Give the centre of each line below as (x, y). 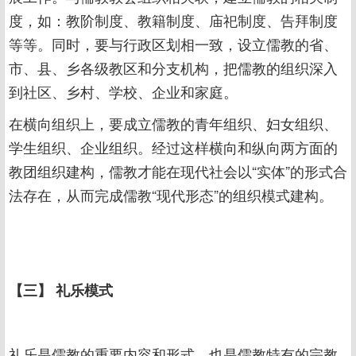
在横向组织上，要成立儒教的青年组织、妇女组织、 (173, 123)
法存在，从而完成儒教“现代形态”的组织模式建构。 (171, 195)
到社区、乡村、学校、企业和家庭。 (123, 91)
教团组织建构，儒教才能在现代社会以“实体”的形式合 (178, 171)
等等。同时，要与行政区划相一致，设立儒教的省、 (173, 44)
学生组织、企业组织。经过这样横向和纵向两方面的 (173, 147)
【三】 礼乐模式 (61, 290)
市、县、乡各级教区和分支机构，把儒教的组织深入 (173, 68)
